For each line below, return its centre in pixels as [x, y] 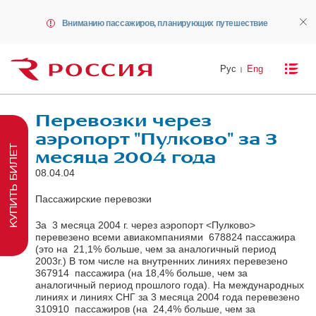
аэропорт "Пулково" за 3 [156, 139]
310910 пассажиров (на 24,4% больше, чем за [145, 309]
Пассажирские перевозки [93, 199]
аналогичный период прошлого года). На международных [170, 285]
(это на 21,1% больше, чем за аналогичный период [156, 249]
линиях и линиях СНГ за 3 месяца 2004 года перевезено [169, 297]
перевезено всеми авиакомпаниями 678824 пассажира [165, 237]
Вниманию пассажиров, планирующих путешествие [165, 23]
